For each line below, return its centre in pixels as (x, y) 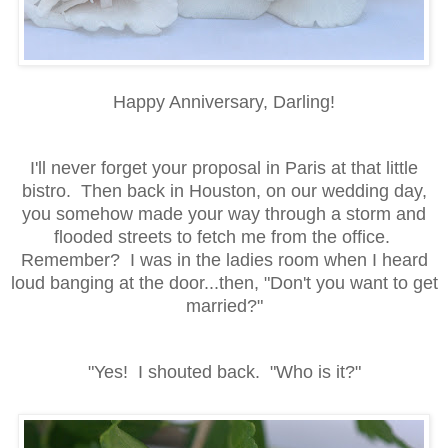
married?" (224, 306)
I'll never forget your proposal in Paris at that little (224, 168)
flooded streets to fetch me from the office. (224, 237)
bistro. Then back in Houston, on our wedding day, (224, 191)
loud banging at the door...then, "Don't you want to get (224, 283)
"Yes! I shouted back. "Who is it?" (224, 372)
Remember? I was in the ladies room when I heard (224, 260)
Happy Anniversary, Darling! (224, 102)
